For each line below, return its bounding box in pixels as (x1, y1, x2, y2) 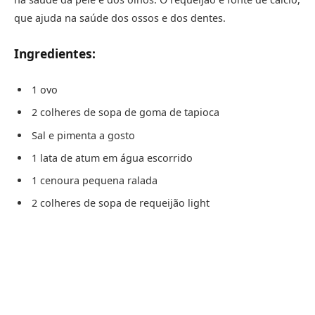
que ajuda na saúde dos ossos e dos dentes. (14, 11, 226, 25)
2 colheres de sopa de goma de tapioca (32, 105, 219, 120)
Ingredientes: (14, 44, 96, 62)
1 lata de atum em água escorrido (32, 150, 193, 165)
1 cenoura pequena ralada (32, 174, 157, 188)
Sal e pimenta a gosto (32, 128, 135, 142)
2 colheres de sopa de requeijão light (32, 196, 210, 210)
